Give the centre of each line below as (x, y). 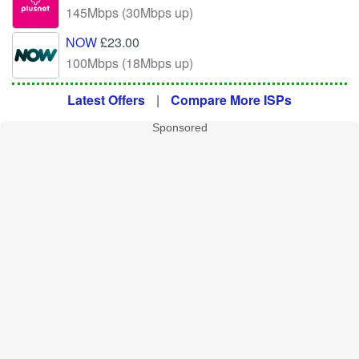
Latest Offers (106, 100)
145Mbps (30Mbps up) (129, 13)
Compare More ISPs (231, 100)
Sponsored (179, 128)
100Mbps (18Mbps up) (129, 63)
